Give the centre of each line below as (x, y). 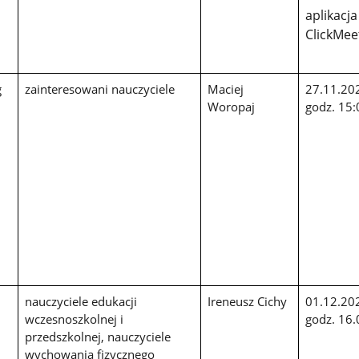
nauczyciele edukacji (81, 301)
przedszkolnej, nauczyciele (97, 336)
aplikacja (331, 16)
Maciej (225, 89)
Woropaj (231, 106)
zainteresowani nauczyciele (99, 89)
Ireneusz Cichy (247, 301)
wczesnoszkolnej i (74, 319)
